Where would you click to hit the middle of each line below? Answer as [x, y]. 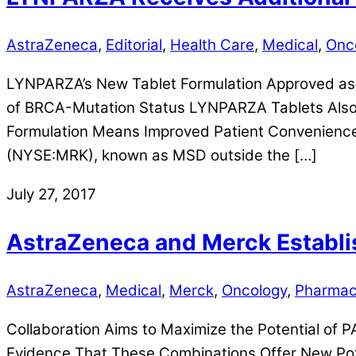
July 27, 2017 [51, 194]
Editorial [134, 44]
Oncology [254, 291]
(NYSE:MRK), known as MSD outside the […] [162, 155]
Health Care [212, 44]
